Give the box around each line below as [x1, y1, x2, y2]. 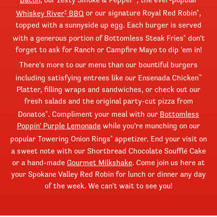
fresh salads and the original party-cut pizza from [24, 96, 193, 106]
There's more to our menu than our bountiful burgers [19, 59, 198, 69]
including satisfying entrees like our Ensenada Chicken [15, 73, 199, 83]
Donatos [18, 109, 46, 119]
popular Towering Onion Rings [10, 134, 110, 144]
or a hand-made [12, 157, 67, 167]
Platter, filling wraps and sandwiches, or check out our [16, 84, 201, 94]
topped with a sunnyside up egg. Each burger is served [15, 19, 201, 30]
